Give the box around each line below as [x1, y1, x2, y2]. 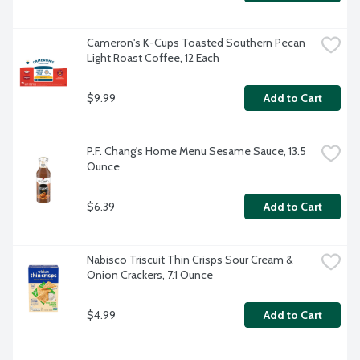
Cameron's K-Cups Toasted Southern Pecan [87, 35, 305, 51]
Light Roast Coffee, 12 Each [87, 51, 219, 66]
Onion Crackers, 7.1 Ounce [87, 268, 213, 283]
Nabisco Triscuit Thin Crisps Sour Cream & [87, 252, 293, 268]
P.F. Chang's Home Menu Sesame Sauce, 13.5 [87, 144, 306, 159]
